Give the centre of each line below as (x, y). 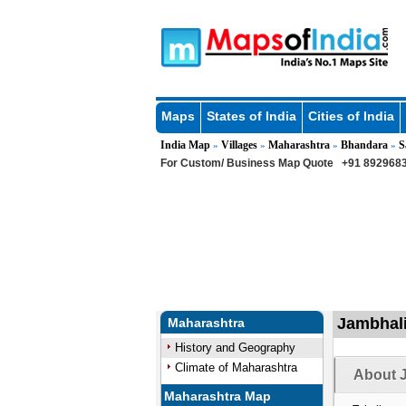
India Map (185, 145)
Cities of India (351, 116)
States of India (251, 116)
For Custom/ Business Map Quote (246, 163)
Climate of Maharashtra (236, 367)
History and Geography (235, 348)
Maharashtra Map (218, 396)
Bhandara (364, 145)
